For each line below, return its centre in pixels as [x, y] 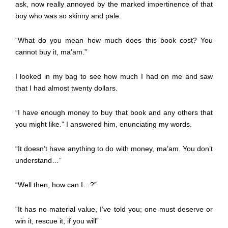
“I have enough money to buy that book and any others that [114, 112]
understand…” [38, 160]
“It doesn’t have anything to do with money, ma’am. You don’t [114, 148]
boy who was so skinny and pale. [68, 16]
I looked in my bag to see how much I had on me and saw [114, 76]
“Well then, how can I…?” [56, 184]
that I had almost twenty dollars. [66, 88]
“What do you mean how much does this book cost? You [114, 40]
